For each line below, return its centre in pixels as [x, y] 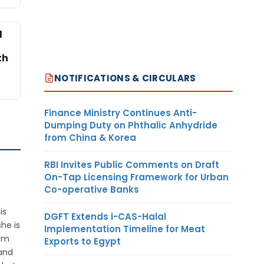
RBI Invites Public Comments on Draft [132, 164]
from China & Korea [90, 137]
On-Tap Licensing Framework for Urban [136, 177]
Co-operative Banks [92, 189]
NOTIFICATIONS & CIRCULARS [125, 78]
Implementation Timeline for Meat [125, 229]
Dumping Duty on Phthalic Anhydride [131, 125]
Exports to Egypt [82, 241]
